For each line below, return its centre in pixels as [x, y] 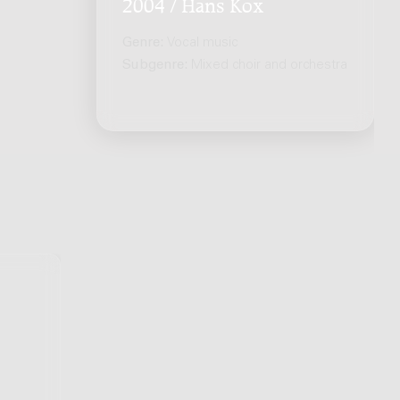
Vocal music [203, 44]
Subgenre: [157, 66]
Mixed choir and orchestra [270, 66]
